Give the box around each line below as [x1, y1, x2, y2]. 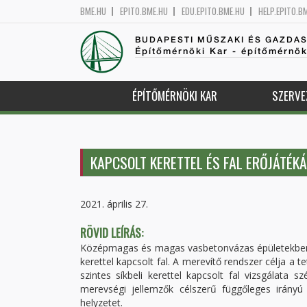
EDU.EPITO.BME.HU [182, 4, 245, 18]
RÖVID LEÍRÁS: [80, 224, 146, 241]
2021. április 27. [80, 197, 148, 210]
